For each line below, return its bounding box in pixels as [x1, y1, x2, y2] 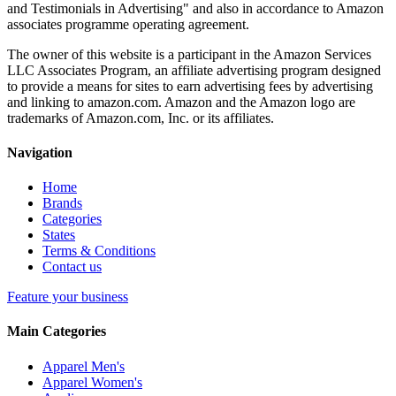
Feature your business [7, 289, 128, 305]
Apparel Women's [42, 374, 142, 390]
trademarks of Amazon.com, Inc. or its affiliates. [7, 110, 274, 126]
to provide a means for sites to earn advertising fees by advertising [7, 78, 373, 94]
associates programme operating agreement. [7, 16, 249, 32]
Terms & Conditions [42, 243, 156, 259]
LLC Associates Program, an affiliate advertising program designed [7, 62, 381, 78]
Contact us [42, 259, 102, 275]
